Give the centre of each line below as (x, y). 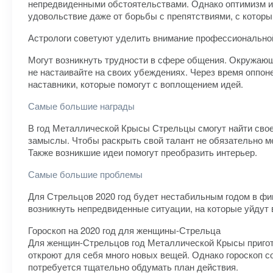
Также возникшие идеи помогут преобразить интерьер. (143, 152)
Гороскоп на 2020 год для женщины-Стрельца (124, 230)
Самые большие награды (81, 106)
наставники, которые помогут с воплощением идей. (136, 84)
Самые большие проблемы (85, 174)
